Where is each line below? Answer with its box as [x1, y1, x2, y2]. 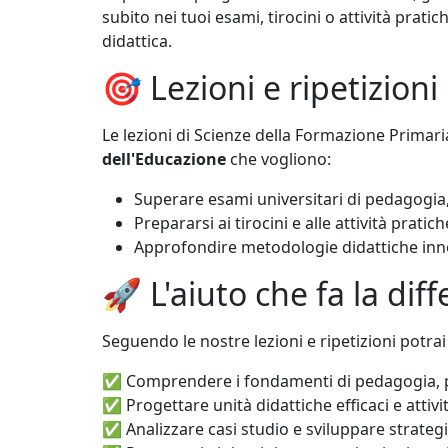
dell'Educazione [102, 148, 226, 171]
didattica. [102, 30, 172, 53]
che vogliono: [226, 148, 331, 171]
